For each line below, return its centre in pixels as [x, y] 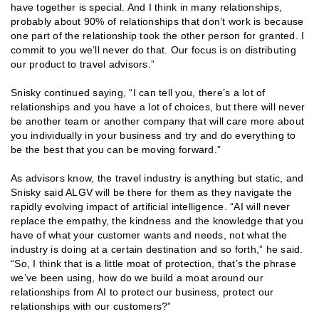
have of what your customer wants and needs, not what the [149, 235]
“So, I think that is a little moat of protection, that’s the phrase [153, 263]
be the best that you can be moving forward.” [116, 149]
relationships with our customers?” [91, 306]
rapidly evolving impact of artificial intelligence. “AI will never [151, 206]
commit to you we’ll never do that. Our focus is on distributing [153, 49]
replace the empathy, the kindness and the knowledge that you [157, 220]
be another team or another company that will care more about [157, 121]
